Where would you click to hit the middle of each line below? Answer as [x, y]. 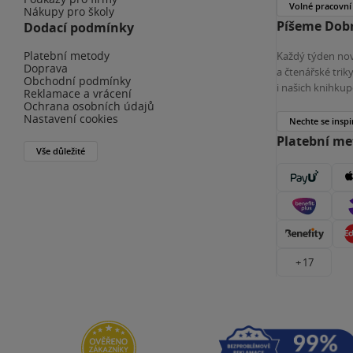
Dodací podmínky [79, 27]
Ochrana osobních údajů [89, 106]
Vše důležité [61, 150]
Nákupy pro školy [69, 11]
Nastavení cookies [71, 118]
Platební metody [67, 55]
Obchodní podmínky [77, 80]
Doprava [46, 68]
